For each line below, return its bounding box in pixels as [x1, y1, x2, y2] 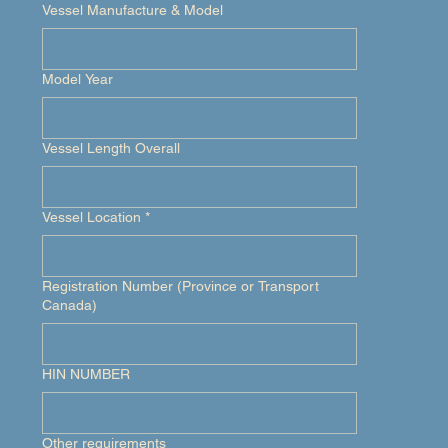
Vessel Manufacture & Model [42, 2, 223, 18]
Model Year [42, 71, 113, 87]
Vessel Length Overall [42, 140, 180, 156]
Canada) [42, 297, 97, 313]
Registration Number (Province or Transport [42, 278, 319, 294]
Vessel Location [42, 209, 141, 225]
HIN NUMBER [42, 366, 130, 382]
